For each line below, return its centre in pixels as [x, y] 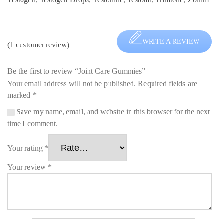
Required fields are [167, 83]
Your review [28, 167]
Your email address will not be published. [72, 83]
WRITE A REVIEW [171, 42]
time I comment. [33, 123]
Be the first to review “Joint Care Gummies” [77, 71]
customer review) [42, 44]
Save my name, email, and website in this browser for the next [113, 111]
